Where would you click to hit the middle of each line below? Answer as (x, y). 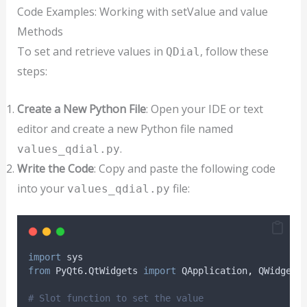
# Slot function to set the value (115, 298)
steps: (32, 71)
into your (42, 188)
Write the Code (55, 168)
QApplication (211, 270)
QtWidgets (115, 270)
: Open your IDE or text (204, 109)
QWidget (274, 270)
